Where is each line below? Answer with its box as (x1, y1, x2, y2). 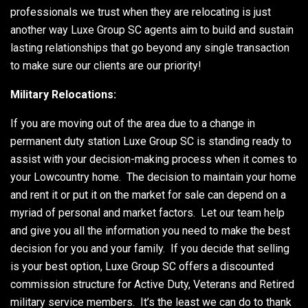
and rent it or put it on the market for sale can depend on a (10, 188, 286, 201)
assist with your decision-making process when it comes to (10, 152, 297, 166)
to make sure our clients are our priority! (10, 58, 201, 72)
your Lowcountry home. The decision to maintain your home (10, 170, 296, 184)
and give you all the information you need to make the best (10, 223, 290, 237)
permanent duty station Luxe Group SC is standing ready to (10, 134, 291, 148)
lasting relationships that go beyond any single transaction (10, 41, 289, 54)
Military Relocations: (10, 87, 116, 101)
